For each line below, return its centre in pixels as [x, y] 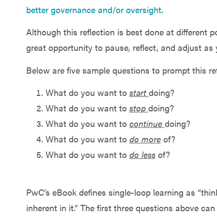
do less [142, 154]
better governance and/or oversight [93, 9]
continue [147, 123]
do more [145, 139]
